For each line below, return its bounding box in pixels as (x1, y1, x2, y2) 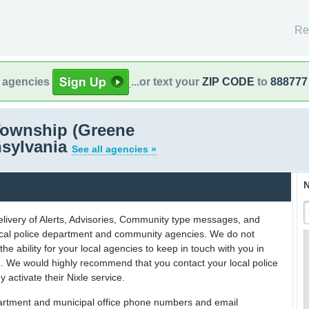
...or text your (131, 75, 202, 88)
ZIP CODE (202, 75, 255, 88)
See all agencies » (72, 143, 157, 154)
